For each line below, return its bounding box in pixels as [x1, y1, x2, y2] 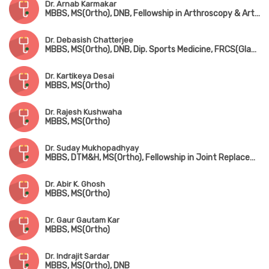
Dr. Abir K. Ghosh [45, 180, 105, 189]
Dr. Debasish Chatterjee [45, 35, 133, 45]
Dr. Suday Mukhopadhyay [45, 144, 139, 153]
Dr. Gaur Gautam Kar [45, 216, 119, 225]
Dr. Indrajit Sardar [45, 252, 109, 261]
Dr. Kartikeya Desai [45, 71, 114, 81]
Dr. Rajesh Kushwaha [45, 107, 122, 117]
